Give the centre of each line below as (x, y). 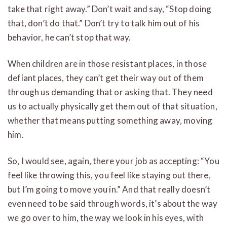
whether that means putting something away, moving (110, 120)
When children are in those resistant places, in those (107, 63)
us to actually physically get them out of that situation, (112, 106)
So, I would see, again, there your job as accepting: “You (113, 161)
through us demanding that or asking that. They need (110, 92)
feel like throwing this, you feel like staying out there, (109, 175)
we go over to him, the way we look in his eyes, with (106, 217)
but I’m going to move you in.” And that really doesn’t (109, 189)
